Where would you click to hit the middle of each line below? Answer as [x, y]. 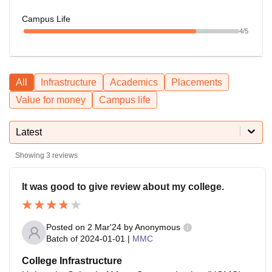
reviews [64, 155]
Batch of [62, 238]
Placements [197, 82]
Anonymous [158, 227]
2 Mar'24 [104, 227]
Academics [134, 82]
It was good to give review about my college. [123, 186]
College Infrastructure [72, 261]
